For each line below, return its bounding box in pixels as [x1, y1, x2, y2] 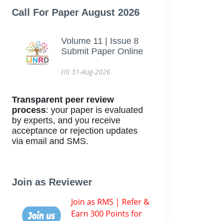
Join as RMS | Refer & [71, 196, 149, 207]
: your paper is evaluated [46, 105, 143, 115]
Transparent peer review [12, 95, 114, 105]
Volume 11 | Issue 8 [61, 36, 139, 46]
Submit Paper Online [61, 46, 143, 56]
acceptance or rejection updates [12, 126, 138, 136]
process [12, 105, 46, 115]
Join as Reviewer [12, 177, 92, 187]
